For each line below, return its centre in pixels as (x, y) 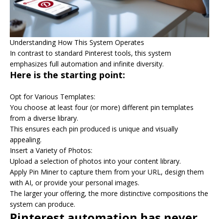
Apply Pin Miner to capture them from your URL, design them (107, 172)
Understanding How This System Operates (77, 42)
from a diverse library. (44, 118)
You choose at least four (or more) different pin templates (102, 107)
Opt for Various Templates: (53, 96)
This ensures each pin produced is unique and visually (94, 129)
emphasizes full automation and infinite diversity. (87, 64)
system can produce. (43, 204)
